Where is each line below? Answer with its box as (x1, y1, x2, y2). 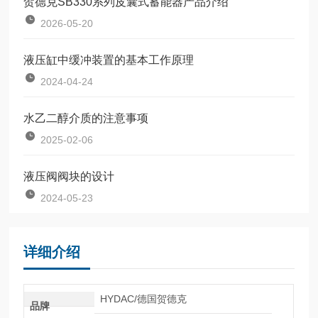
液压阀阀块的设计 (23, 170, 115, 182)
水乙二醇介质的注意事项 (23, 111, 149, 124)
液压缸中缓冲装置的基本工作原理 (23, 53, 194, 66)
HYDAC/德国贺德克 (99, 292, 187, 305)
